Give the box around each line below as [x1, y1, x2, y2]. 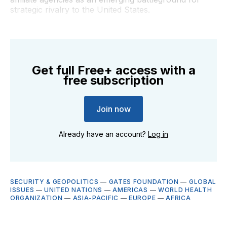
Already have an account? [59, 129, 148, 138]
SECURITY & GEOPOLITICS [10, 177, 99, 185]
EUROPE [129, 194, 156, 202]
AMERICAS [112, 185, 148, 194]
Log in [148, 129, 168, 138]
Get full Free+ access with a [31, 62, 196, 78]
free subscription [63, 72, 164, 88]
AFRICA [166, 194, 191, 202]
